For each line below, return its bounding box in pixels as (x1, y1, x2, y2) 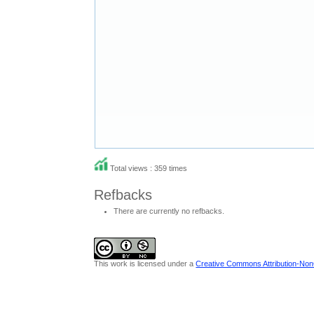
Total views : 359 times (108, 163, 188, 172)
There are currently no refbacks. (114, 206, 225, 215)
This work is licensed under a (94, 259, 196, 268)
